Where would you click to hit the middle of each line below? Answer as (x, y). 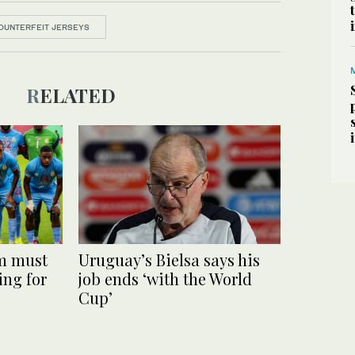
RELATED (77, 95)
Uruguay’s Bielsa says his (169, 260)
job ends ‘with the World (165, 279)
